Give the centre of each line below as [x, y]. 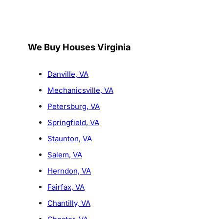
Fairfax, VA [66, 187]
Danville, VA [68, 74]
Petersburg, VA [73, 107]
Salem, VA [65, 155]
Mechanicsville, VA [80, 90]
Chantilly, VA [69, 203]
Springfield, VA [73, 123]
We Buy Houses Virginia [79, 47]
